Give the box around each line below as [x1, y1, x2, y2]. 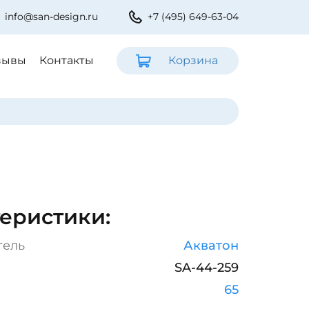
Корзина [168, 54, 218, 67]
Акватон [183, 238, 239, 253]
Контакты [39, 54, 94, 67]
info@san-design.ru [5, 10, 98, 23]
